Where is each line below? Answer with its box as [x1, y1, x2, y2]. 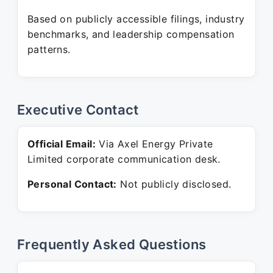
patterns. [27, 43, 71, 55]
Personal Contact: [27, 178, 117, 190]
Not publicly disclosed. [116, 178, 232, 190]
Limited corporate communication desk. [27, 153, 221, 165]
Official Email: [27, 138, 96, 150]
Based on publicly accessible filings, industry [27, 13, 245, 25]
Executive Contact [17, 102, 139, 118]
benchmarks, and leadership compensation [27, 28, 235, 40]
